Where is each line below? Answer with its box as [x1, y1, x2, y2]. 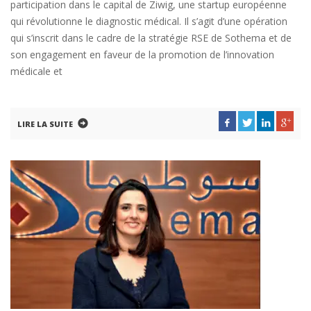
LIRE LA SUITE [17, 119, 73, 129]
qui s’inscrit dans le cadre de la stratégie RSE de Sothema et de [10, 31, 292, 44]
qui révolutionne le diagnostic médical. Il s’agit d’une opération [10, 15, 287, 28]
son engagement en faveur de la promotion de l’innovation [10, 48, 274, 61]
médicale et [10, 65, 62, 78]
